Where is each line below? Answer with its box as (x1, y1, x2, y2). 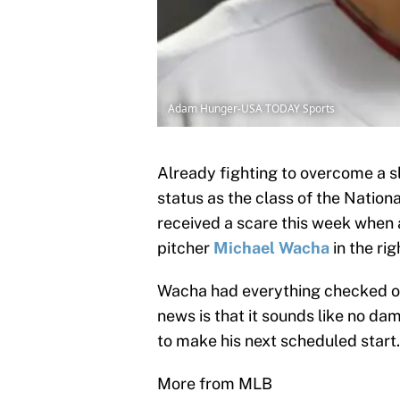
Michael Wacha (213, 238, 329, 258)
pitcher (157, 238, 213, 258)
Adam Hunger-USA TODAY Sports (168, 101, 335, 117)
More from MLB (157, 374, 272, 394)
